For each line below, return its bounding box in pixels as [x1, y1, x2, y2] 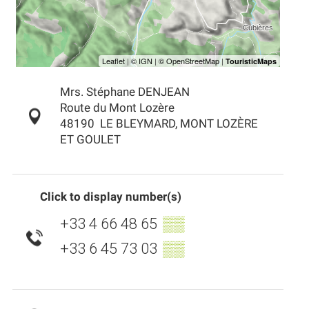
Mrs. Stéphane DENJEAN [59, 86, 190, 99]
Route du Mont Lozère [59, 101, 175, 115]
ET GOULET [59, 133, 121, 147]
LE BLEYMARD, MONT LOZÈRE [99, 117, 258, 131]
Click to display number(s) [40, 190, 181, 203]
